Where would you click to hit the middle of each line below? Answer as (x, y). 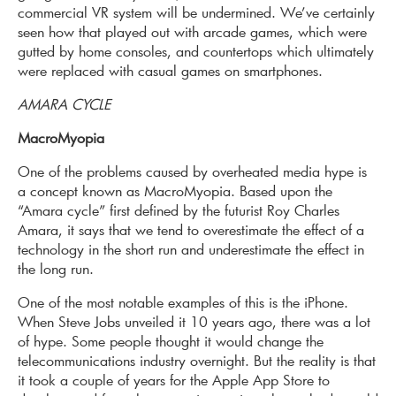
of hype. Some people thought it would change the (171, 341)
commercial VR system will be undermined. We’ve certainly (196, 12)
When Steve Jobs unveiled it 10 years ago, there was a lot (194, 322)
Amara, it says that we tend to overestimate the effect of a (191, 230)
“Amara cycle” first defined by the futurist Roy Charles (179, 210)
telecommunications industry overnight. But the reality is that (197, 361)
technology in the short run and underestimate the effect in (191, 249)
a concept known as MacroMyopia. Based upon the (175, 191)
